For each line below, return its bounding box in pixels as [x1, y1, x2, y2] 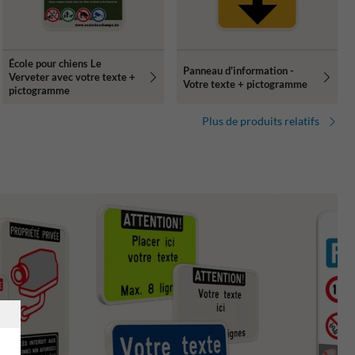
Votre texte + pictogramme [182, 77, 307, 90]
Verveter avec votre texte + [9, 71, 136, 84]
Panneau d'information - [182, 63, 294, 77]
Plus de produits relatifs [202, 114, 319, 128]
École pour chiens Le [9, 57, 102, 71]
